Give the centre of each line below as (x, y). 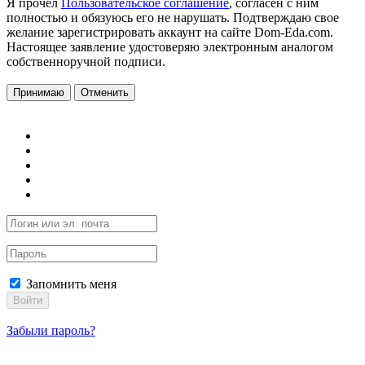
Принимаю (39, 92)
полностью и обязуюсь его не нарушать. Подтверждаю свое (173, 18)
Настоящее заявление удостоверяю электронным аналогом (170, 47)
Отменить (105, 92)
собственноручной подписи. (86, 62)
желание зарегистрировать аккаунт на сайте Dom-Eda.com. (170, 32)
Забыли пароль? (51, 330)
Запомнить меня (70, 284)
